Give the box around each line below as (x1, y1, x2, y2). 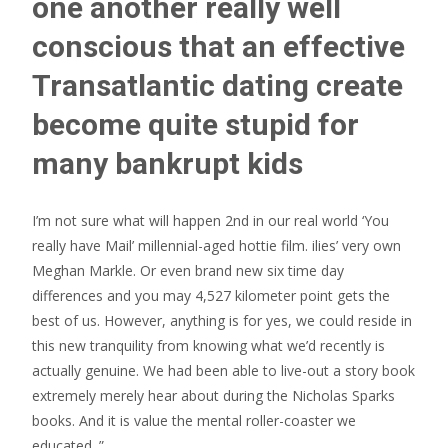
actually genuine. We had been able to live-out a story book (32, 361, 415, 380)
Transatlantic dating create (32, 68, 403, 103)
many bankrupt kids (32, 146, 303, 181)
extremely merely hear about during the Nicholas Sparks (32, 386, 395, 405)
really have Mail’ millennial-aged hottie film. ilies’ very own (32, 236, 401, 255)
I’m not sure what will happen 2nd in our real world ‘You (32, 211, 389, 230)
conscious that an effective (32, 29, 405, 64)
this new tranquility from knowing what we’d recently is (32, 336, 385, 355)
